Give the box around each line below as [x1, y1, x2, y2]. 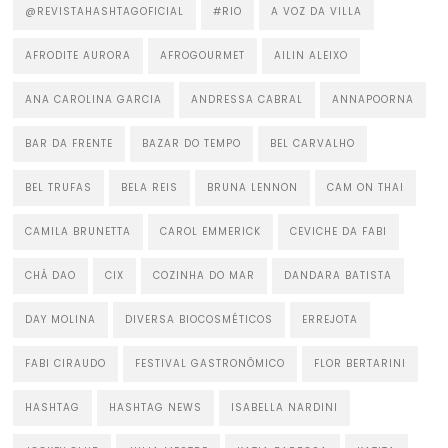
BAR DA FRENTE [25, 135, 114, 151]
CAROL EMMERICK [160, 223, 262, 239]
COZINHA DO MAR [153, 267, 256, 283]
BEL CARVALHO [270, 135, 356, 151]
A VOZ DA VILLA [271, 3, 363, 19]
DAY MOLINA [25, 311, 97, 327]
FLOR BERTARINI [314, 355, 407, 371]
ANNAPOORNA [332, 91, 415, 107]
